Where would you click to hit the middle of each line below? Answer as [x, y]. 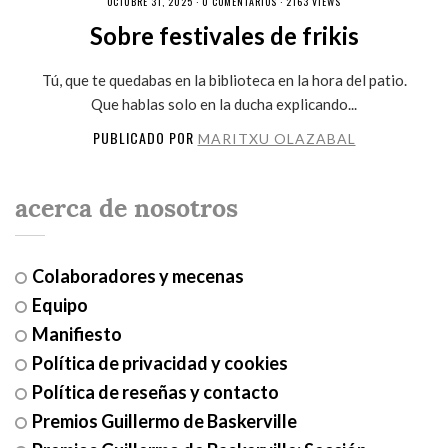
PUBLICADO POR [145, 137]
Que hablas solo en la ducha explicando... [224, 103]
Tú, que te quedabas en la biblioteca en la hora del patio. [224, 79]
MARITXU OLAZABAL [276, 138]
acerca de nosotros [126, 208]
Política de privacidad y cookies [159, 362]
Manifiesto [76, 333]
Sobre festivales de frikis [224, 35]
